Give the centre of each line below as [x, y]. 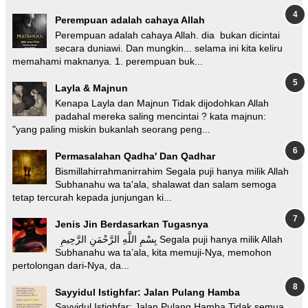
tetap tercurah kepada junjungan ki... [92, 197]
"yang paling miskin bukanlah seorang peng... [111, 130]
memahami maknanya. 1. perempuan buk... [108, 62]
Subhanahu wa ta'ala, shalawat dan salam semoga [166, 184]
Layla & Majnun [91, 88]
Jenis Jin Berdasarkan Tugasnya [132, 224]
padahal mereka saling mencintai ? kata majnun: [161, 117]
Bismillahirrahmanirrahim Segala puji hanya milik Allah [172, 171]
